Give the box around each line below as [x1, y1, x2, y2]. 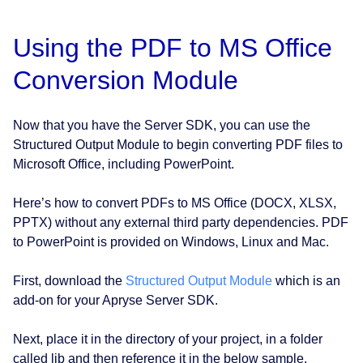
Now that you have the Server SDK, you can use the [13, 118, 310, 133]
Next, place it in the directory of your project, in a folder [13, 332, 322, 347]
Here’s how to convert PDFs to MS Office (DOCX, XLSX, [13, 196, 336, 211]
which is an [272, 274, 340, 288]
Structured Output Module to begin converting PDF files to [13, 138, 343, 152]
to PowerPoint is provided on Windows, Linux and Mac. [13, 235, 329, 250]
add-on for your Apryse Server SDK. [13, 293, 218, 308]
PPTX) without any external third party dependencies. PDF [13, 216, 348, 230]
